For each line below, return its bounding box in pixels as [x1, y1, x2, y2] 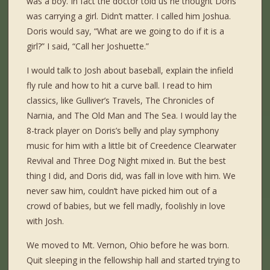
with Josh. [27, 215, 64, 227]
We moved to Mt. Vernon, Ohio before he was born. [27, 239, 230, 251]
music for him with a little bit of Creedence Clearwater [27, 140, 237, 152]
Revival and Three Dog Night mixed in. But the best [27, 155, 227, 167]
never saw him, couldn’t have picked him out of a [27, 185, 218, 197]
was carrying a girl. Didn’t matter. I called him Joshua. [27, 10, 231, 22]
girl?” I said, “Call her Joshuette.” [27, 40, 149, 52]
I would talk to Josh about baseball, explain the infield [27, 64, 234, 77]
